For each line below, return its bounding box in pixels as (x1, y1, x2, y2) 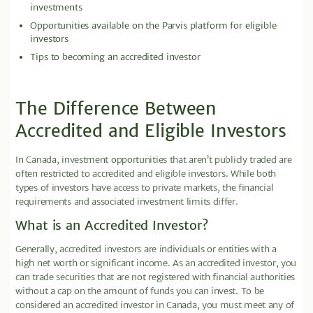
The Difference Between (15, 98, 217, 120)
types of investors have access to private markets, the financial (15, 182, 274, 194)
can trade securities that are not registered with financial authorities (15, 270, 296, 283)
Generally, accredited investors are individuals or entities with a (15, 242, 277, 255)
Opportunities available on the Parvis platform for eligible (30, 19, 277, 31)
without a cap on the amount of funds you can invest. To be (15, 284, 265, 297)
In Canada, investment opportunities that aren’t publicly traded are (15, 154, 292, 166)
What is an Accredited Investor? (15, 217, 208, 234)
